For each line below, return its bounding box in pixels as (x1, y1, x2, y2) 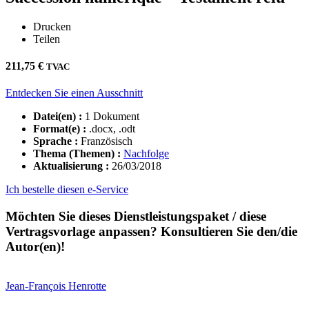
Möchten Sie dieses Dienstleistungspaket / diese (6, 209, 266, 224)
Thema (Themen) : (33, 148, 123, 160)
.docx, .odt (86, 123, 135, 135)
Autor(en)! (6, 239, 65, 255)
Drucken (33, 20, 71, 32)
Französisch (78, 135, 132, 148)
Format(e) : (33, 123, 86, 135)
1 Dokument (82, 110, 139, 123)
